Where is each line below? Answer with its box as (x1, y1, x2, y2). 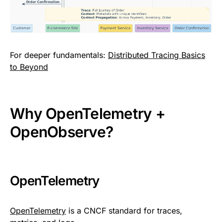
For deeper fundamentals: (10, 50, 108, 60)
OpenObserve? (10, 122, 113, 141)
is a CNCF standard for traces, (66, 205, 182, 216)
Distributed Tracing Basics (108, 50, 205, 60)
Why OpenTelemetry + (10, 104, 165, 122)
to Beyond (10, 61, 48, 72)
